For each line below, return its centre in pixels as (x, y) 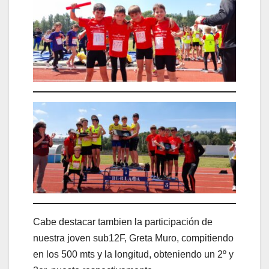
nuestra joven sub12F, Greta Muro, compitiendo (133, 238)
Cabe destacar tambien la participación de (123, 222)
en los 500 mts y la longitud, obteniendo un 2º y (133, 255)
